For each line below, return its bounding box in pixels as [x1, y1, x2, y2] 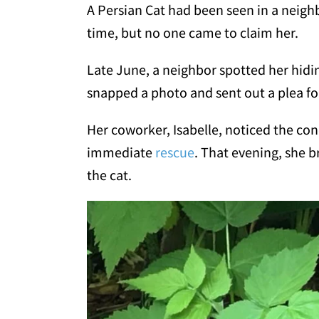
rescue [155, 143, 194, 162]
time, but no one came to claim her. [87, 23, 298, 42]
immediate [87, 143, 155, 162]
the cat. [87, 166, 132, 184]
